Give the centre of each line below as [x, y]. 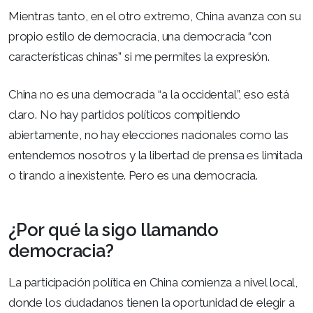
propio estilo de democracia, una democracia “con [140, 36]
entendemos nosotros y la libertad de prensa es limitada [155, 155]
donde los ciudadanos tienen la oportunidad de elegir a [152, 303]
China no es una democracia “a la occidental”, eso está [149, 94]
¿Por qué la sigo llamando [114, 230]
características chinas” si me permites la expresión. [139, 56]
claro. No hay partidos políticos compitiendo [125, 115]
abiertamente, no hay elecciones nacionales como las [148, 135]
